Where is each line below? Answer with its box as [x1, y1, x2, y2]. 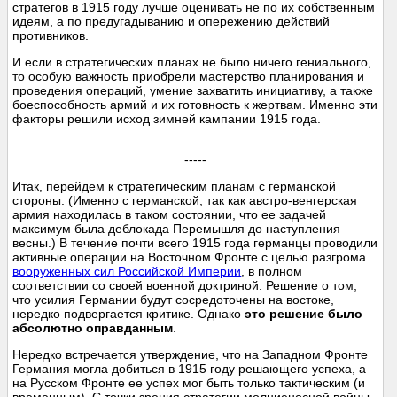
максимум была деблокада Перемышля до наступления [12, 222, 341, 237]
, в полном [241, 264, 303, 279]
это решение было [245, 307, 363, 322]
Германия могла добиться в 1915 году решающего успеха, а [12, 362, 367, 377]
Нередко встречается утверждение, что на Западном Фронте [12, 347, 369, 362]
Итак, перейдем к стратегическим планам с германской [12, 179, 337, 194]
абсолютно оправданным [12, 321, 174, 336]
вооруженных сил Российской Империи [12, 264, 242, 279]
